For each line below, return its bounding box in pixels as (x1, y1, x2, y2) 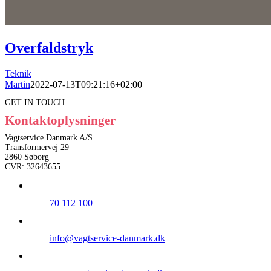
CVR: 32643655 (5, 162, 60, 171)
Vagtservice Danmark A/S (5, 133, 93, 142)
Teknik (5, 68, 31, 79)
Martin (5, 79, 30, 90)
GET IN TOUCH (5, 98, 65, 108)
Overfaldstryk (5, 39, 93, 56)
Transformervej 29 (5, 143, 69, 152)
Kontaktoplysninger (5, 113, 116, 128)
